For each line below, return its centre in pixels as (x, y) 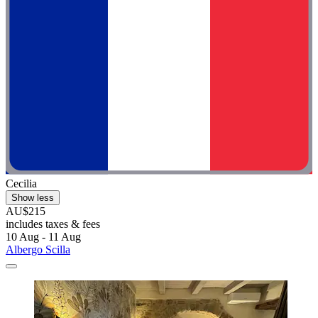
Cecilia (21, 184)
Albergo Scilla (38, 250)
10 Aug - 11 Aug (43, 237)
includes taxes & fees (53, 224)
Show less (33, 198)
